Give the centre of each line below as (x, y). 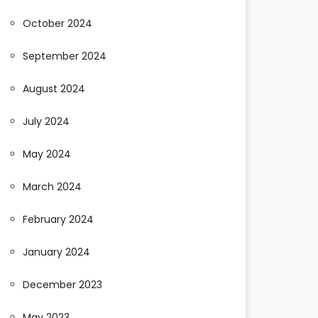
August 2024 (54, 89)
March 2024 (52, 187)
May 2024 (47, 154)
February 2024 (58, 219)
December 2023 (62, 285)
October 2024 (57, 23)
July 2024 (46, 121)
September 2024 (65, 56)
